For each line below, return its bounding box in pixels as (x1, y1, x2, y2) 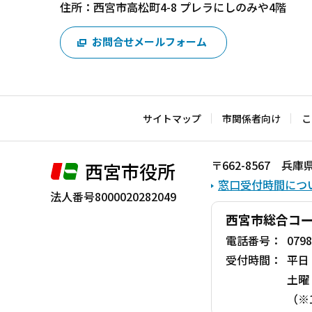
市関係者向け (222, 111, 281, 126)
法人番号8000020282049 (50, 188, 176, 205)
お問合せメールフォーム (91, 33, 207, 49)
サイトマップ (143, 111, 201, 126)
